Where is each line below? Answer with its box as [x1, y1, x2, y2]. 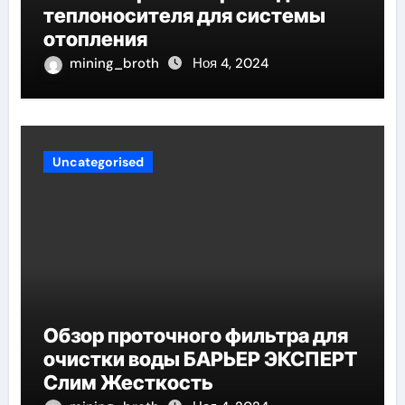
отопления [42, 27, 147, 52]
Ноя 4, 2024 [192, 54, 268, 73]
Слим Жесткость [42, 371, 213, 395]
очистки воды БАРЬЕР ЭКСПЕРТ [42, 347, 357, 372]
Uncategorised [52, 154, 144, 171]
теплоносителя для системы [42, 4, 325, 28]
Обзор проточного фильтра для [42, 324, 348, 348]
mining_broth [69, 54, 163, 73]
